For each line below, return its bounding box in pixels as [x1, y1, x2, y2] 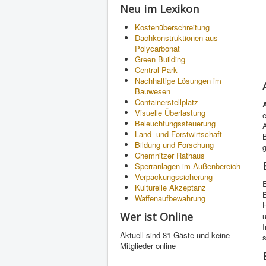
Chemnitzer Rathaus [135, 150, 205, 161]
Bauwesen [135, 85, 170, 97]
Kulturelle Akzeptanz [135, 182, 206, 193]
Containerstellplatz [135, 96, 198, 107]
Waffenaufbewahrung [135, 192, 205, 204]
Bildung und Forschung [135, 139, 214, 150]
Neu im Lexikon [120, 2, 199, 16]
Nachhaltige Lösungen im [135, 75, 221, 86]
